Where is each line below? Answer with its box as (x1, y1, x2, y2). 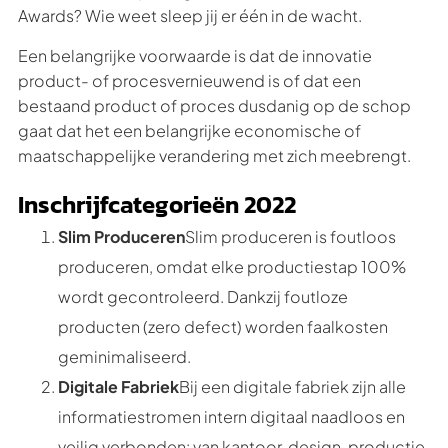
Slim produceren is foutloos (185, 226, 396, 247)
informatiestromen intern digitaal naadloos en (58, 406, 405, 427)
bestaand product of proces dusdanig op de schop (18, 95, 411, 116)
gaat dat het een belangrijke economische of (18, 120, 361, 141)
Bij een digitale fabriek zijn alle (179, 376, 406, 397)
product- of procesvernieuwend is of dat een (18, 70, 361, 91)
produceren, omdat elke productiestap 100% (58, 256, 406, 277)
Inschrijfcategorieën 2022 (18, 187, 296, 222)
